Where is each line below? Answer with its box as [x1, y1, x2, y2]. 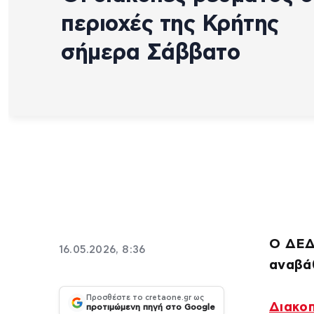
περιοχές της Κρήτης [61, 12, 279, 35]
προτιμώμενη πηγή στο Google [86, 303, 215, 312]
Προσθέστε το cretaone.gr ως [86, 294, 204, 302]
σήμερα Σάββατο [61, 41, 240, 64]
